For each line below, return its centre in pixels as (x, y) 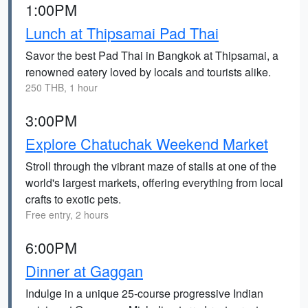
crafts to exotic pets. (73, 199)
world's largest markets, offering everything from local (154, 183)
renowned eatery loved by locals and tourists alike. (148, 72)
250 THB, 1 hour (62, 87)
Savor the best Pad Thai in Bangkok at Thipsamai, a (152, 55)
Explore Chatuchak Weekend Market (147, 143)
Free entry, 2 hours (67, 214)
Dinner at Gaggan (84, 271)
